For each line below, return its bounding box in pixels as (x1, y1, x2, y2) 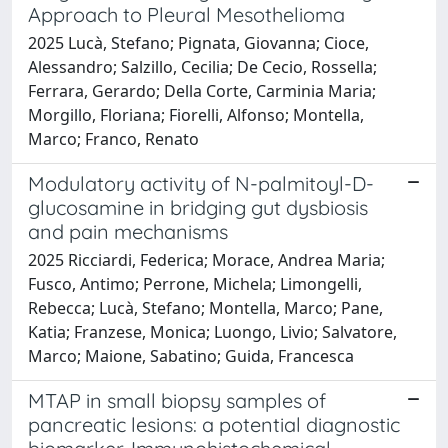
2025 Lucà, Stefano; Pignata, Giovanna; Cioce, (28, 31, 369, 54)
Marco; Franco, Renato (28, 127, 199, 150)
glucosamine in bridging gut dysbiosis (28, 194, 368, 220)
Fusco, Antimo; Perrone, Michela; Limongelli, (28, 272, 362, 295)
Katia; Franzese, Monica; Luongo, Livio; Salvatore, (28, 320, 397, 343)
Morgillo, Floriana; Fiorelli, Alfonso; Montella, (28, 103, 364, 126)
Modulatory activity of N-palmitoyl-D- (28, 170, 374, 196)
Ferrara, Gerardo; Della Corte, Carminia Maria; (28, 79, 376, 102)
